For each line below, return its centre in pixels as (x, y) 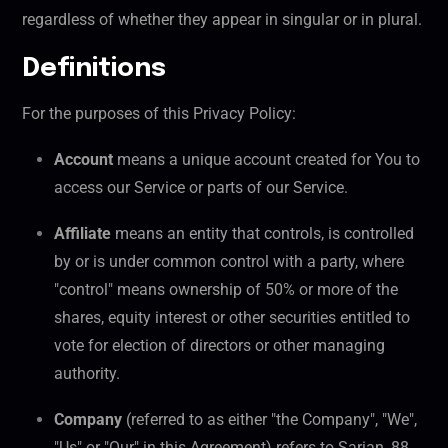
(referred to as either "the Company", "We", (269, 420)
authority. (87, 374)
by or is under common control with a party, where (229, 262)
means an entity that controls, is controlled (262, 234)
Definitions (94, 69)
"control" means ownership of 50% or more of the (226, 290)
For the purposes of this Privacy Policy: (159, 114)
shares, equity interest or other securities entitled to (232, 318)
